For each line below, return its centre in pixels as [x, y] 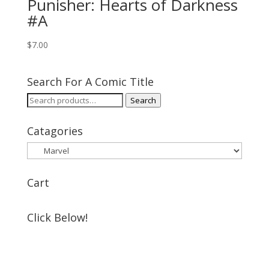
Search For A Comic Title [90, 82]
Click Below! [57, 218]
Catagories [55, 131]
